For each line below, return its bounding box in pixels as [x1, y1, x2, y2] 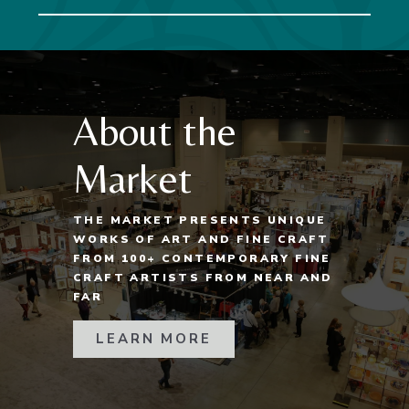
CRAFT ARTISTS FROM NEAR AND [72, 269, 333, 285]
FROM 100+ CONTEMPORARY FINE [72, 250, 331, 266]
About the [72, 107, 236, 154]
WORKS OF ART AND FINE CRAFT [72, 231, 330, 246]
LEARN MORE [95, 329, 212, 348]
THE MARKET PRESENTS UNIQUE [72, 212, 327, 227]
